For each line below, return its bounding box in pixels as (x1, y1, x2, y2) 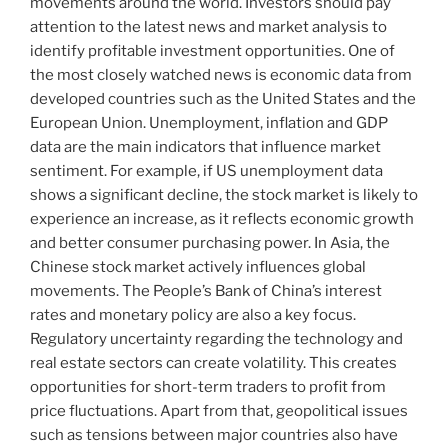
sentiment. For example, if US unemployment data (30, 162, 383, 181)
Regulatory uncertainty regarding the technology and (30, 330, 403, 349)
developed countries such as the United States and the (30, 90, 416, 109)
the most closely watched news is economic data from (30, 66, 412, 85)
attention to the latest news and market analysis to (30, 18, 387, 37)
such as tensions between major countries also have (30, 426, 398, 445)
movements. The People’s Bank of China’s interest (30, 282, 382, 301)
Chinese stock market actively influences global (30, 258, 366, 277)
